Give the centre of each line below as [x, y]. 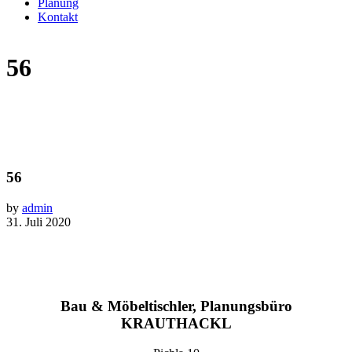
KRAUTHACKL [176, 323]
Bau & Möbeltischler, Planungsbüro [176, 306]
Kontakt [58, 16]
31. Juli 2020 [38, 222]
